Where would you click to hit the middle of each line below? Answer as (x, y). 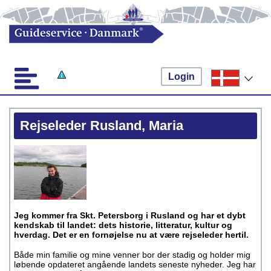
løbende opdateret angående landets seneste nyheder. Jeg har (135, 264)
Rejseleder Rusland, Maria (102, 126)
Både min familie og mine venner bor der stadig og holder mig (132, 255)
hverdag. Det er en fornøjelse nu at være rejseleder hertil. (131, 235)
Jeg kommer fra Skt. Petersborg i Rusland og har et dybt (130, 215)
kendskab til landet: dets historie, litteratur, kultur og (123, 225)
